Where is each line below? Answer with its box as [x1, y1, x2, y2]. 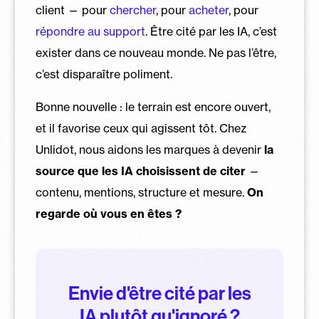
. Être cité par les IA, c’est [145, 24, 277, 39]
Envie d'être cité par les [68, 283, 251, 305]
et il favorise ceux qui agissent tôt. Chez [35, 121, 246, 136]
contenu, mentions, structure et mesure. [35, 185, 247, 200]
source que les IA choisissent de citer [35, 164, 246, 179]
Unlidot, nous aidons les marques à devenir [35, 142, 264, 157]
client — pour [35, 3, 110, 18]
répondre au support [35, 24, 145, 39]
